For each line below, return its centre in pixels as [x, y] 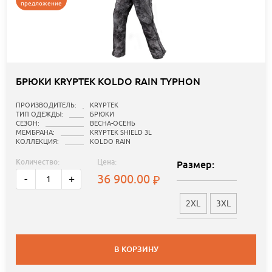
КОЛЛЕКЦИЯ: [37, 142]
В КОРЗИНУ [136, 250]
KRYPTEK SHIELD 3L [121, 133]
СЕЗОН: [28, 124]
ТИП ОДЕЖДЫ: [39, 114]
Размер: [195, 165]
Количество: [38, 162]
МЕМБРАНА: [35, 133]
